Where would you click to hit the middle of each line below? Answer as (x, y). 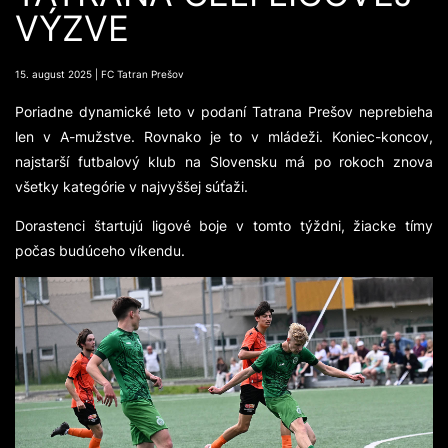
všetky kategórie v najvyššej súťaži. (131, 187)
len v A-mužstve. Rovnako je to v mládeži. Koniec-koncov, (224, 137)
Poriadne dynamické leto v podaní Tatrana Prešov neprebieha (224, 112)
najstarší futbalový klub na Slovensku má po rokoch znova (224, 162)
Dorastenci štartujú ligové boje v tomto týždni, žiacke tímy (224, 226)
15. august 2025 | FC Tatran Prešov (99, 74)
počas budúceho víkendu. (100, 251)
